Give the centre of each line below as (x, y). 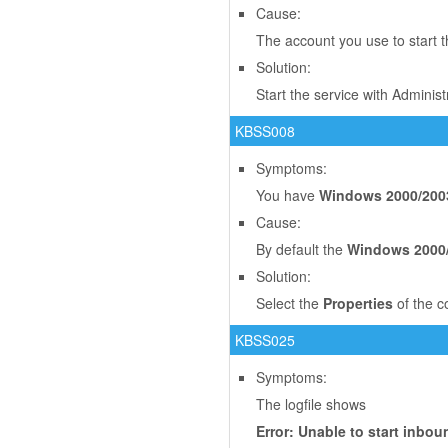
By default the (301, 249)
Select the (289, 303)
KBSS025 (265, 340)
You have (287, 195)
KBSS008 (265, 131)
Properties (358, 303)
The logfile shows (311, 404)
